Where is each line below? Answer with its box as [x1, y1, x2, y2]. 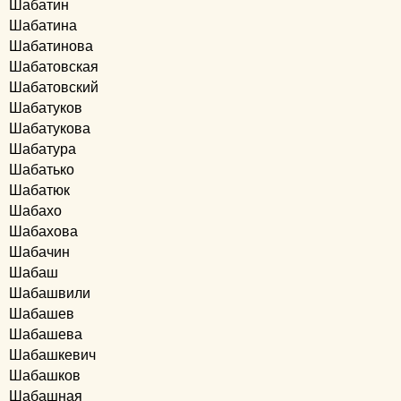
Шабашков [9, 368, 81, 383]
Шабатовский [9, 80, 98, 95]
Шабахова [9, 224, 78, 239]
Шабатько [9, 162, 74, 177]
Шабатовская [9, 59, 98, 74]
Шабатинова [9, 38, 93, 54]
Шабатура [9, 141, 76, 157]
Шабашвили [9, 286, 90, 301]
